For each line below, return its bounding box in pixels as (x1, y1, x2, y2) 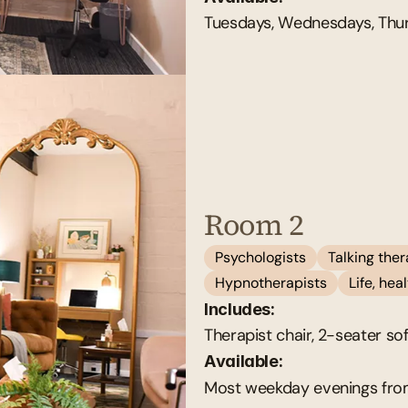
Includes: (204, 298, 275, 319)
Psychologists (215, 247, 306, 267)
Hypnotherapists (215, 272, 327, 292)
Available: (204, 350, 287, 371)
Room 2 (204, 204, 303, 245)
